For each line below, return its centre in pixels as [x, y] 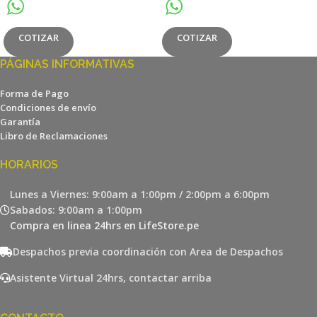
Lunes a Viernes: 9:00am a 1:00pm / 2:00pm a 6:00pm [140, 195]
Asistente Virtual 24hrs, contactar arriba [111, 278]
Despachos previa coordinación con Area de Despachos [148, 252]
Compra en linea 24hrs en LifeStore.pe [104, 226]
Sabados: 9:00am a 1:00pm [76, 210]
